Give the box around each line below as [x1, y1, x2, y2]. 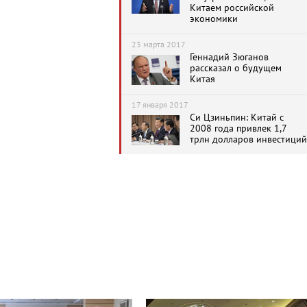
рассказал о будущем [190, 62, 282, 74]
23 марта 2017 [132, 40, 186, 49]
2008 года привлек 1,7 [190, 123, 287, 134]
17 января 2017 [132, 100, 188, 110]
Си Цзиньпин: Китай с [190, 112, 284, 123]
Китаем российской [190, 2, 274, 14]
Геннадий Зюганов [190, 51, 269, 63]
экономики [190, 13, 238, 25]
